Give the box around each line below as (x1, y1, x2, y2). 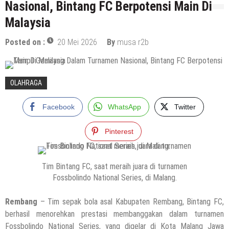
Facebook (42, 102, 75, 111)
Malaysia (5, 15, 51, 30)
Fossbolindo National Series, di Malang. (52, 172, 177, 182)
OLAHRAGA (10, 78, 42, 87)
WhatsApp (108, 102, 141, 111)
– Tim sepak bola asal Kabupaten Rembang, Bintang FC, (37, 196, 224, 207)
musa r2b (117, 37, 149, 47)
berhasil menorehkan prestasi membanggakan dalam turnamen (5, 209, 224, 219)
